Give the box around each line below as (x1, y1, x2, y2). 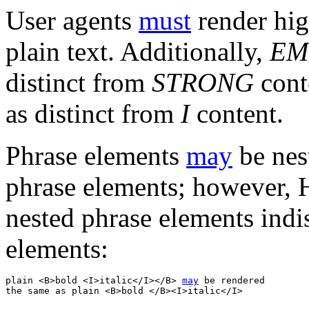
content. (190, 98, 283, 128)
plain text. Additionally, (6, 36, 270, 66)
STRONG (152, 67, 254, 97)
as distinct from (6, 98, 181, 128)
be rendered (199, 275, 270, 286)
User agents (6, 5, 139, 35)
